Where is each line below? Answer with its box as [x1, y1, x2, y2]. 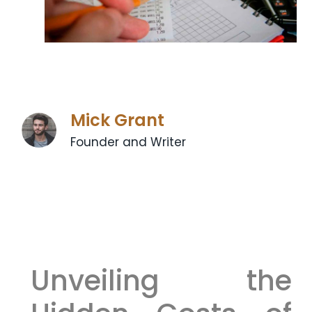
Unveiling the [30, 260, 292, 300]
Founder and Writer [70, 133, 187, 150]
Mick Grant [70, 108, 165, 132]
